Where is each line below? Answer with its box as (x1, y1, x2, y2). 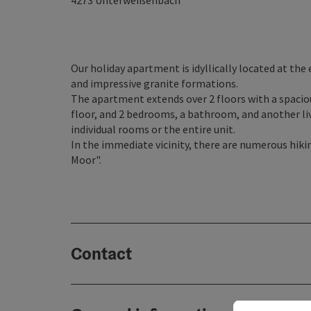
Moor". (71, 153, 101, 167)
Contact (71, 242, 132, 264)
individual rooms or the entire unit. (71, 122, 235, 136)
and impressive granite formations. (71, 76, 238, 90)
